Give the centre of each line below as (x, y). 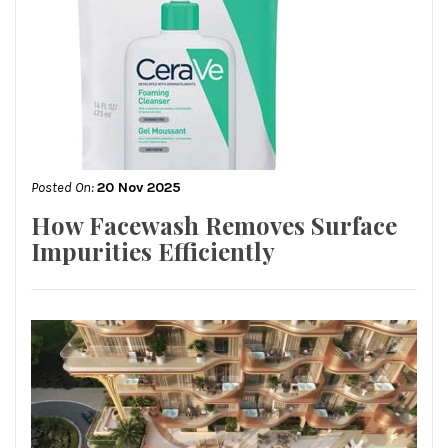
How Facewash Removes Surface (214, 224)
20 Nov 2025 (139, 187)
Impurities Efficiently (153, 250)
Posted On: (64, 187)
